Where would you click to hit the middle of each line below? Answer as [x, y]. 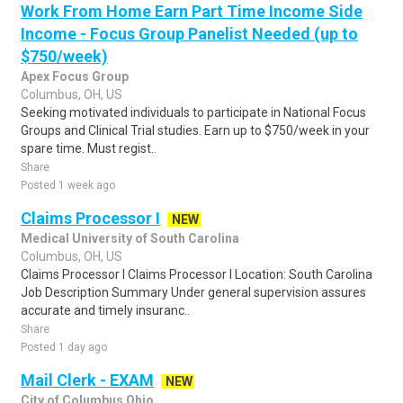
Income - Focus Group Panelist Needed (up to [189, 34]
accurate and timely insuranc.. [105, 310]
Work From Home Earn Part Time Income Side [192, 11]
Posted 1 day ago [64, 347]
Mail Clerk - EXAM [87, 380]
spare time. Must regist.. [89, 148]
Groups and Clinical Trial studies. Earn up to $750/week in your [195, 130]
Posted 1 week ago [68, 185]
